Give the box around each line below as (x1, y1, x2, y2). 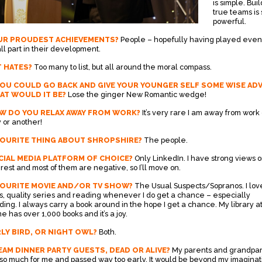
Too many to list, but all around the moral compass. (32, 63, 212, 71)
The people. (143, 136, 188, 144)
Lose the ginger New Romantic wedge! (65, 90, 206, 99)
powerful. (212, 17, 246, 26)
